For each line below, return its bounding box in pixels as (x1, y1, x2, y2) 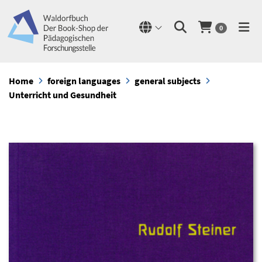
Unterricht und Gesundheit (9, 89, 116, 101)
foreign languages (47, 75, 120, 87)
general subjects (135, 75, 201, 87)
